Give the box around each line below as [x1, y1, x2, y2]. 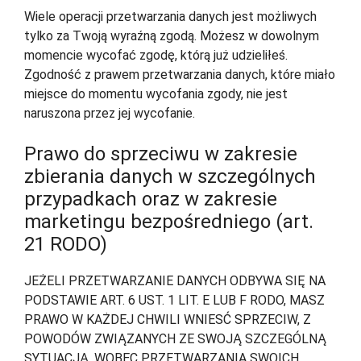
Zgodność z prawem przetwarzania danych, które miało [24, 67, 335, 83]
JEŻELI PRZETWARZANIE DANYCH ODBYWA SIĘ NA [24, 273, 326, 289]
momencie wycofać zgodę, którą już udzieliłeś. [24, 48, 288, 64]
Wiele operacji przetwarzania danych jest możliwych [24, 9, 317, 25]
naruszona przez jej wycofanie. [24, 106, 195, 122]
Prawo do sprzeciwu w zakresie [24, 143, 297, 166]
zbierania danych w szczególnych [24, 165, 316, 189]
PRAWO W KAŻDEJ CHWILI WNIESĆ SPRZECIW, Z [24, 312, 311, 328]
